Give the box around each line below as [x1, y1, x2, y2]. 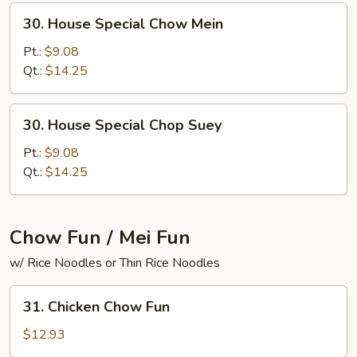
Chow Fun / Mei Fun [10, 225, 190, 250]
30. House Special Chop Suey [23, 116, 222, 135]
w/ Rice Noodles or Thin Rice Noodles [10, 254, 220, 272]
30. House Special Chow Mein [23, 14, 223, 33]
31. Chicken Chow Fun [23, 297, 170, 316]
